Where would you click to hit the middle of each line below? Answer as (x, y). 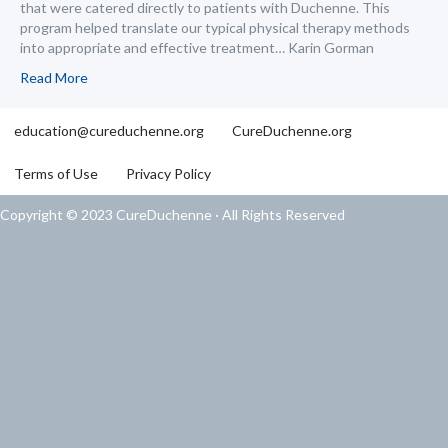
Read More (54, 77)
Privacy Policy (168, 174)
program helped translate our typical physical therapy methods (215, 27)
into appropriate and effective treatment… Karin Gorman (197, 47)
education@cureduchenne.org (109, 130)
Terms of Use (56, 174)
